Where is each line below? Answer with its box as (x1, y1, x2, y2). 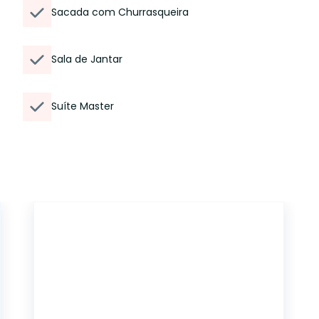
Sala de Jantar (51, 52, 122, 66)
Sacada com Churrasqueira (51, 5, 189, 19)
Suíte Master (51, 99, 114, 113)
